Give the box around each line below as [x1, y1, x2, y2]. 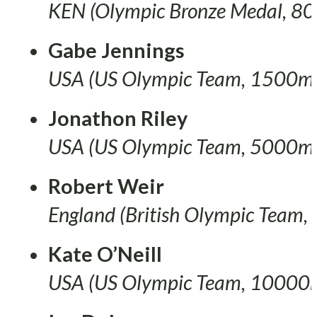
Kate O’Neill [48, 241, 162, 266]
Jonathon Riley [48, 105, 188, 130]
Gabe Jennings [48, 38, 185, 62]
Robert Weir [48, 173, 164, 198]
